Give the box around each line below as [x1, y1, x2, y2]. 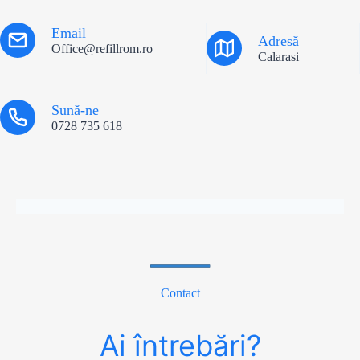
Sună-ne [51, 101, 99, 118]
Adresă [258, 32, 299, 49]
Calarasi [258, 49, 299, 63]
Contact [160, 286, 200, 300]
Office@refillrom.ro [51, 41, 153, 55]
